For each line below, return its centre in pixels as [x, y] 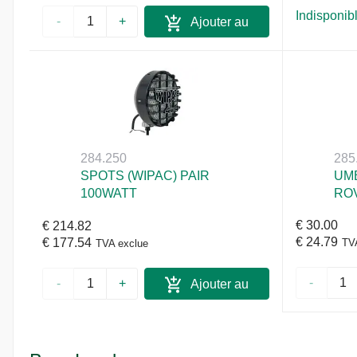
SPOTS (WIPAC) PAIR [145, 176]
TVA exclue [122, 244]
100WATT [109, 194]
